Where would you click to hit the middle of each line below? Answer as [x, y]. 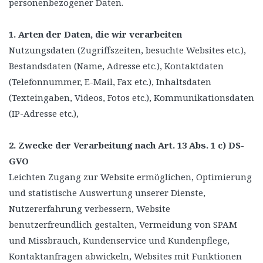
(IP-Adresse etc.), [44, 113]
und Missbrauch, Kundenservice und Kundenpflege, [119, 240]
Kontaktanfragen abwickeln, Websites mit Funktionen [125, 256]
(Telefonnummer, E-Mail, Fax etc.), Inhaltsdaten [110, 82]
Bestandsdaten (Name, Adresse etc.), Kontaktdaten [116, 66]
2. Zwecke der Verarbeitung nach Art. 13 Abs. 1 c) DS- [127, 145]
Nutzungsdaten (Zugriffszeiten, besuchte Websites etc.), [127, 50]
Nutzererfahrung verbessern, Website [90, 208]
